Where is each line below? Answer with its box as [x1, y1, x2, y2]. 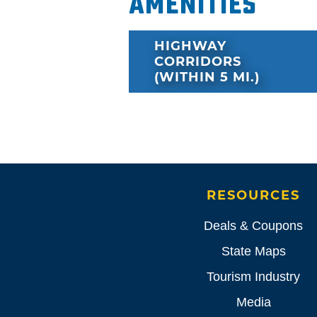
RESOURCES [207, 188, 300, 204]
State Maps [221, 244, 286, 259]
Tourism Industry [207, 270, 300, 284]
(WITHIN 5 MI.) [154, 69, 260, 86]
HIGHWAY [154, 38, 226, 54]
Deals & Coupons [204, 219, 303, 234]
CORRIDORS [154, 54, 241, 70]
